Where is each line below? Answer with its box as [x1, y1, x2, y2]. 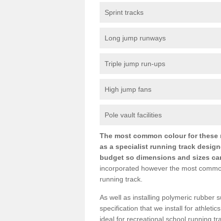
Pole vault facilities [105, 111, 162, 119]
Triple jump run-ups [105, 60, 165, 68]
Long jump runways [105, 34, 166, 42]
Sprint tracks [105, 8, 144, 16]
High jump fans [105, 85, 151, 93]
